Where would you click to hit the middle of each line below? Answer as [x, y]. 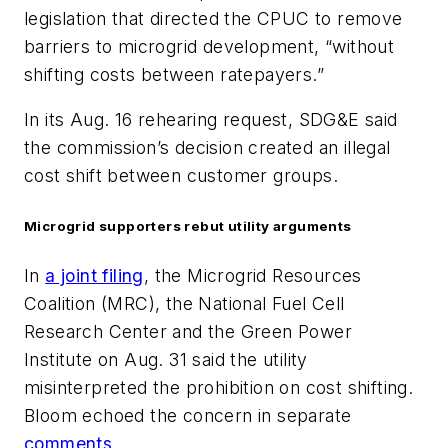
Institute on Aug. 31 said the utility [166, 360]
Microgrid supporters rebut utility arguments [188, 226]
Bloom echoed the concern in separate [188, 416]
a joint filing [94, 276]
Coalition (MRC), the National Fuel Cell [184, 304]
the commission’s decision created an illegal [207, 148]
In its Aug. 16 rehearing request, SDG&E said [211, 120]
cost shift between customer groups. [181, 176]
